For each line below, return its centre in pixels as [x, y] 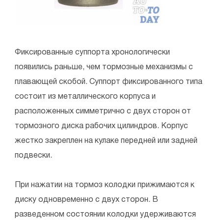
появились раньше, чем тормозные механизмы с [104, 68]
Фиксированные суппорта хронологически [92, 53]
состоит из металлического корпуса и [85, 97]
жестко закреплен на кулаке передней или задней [106, 141]
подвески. [33, 156]
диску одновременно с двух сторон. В [86, 200]
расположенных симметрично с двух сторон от [103, 112]
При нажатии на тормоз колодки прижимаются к [105, 185]
